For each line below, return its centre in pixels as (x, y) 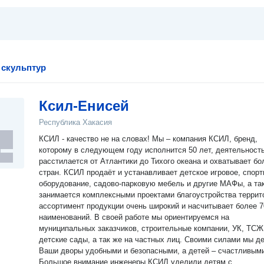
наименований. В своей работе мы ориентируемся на (67, 217)
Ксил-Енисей (84, 106)
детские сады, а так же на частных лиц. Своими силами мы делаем (112, 240)
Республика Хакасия (75, 122)
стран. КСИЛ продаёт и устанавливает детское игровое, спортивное (51, 172)
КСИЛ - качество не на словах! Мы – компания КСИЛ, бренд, (95, 139)
